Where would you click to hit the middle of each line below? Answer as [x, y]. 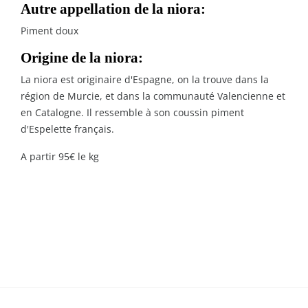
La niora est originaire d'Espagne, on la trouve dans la [145, 79]
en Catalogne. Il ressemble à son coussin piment [132, 112]
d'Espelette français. [67, 129]
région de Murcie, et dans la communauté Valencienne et [153, 96]
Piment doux [49, 30]
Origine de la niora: [82, 57]
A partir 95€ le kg [60, 156]
